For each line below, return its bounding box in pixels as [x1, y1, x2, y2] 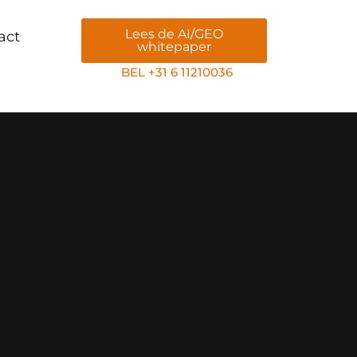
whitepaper [136, 39, 211, 55]
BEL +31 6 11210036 [120, 65, 233, 80]
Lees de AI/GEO [124, 26, 223, 42]
